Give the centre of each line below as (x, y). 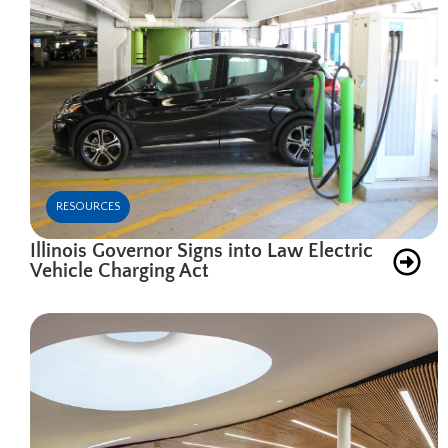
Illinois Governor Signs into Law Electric (201, 250)
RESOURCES (88, 206)
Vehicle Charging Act (119, 270)
